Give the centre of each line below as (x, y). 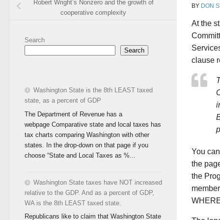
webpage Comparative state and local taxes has (93, 124)
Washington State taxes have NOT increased (98, 182)
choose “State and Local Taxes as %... (80, 155)
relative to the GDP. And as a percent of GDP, (89, 192)
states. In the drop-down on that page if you (86, 145)
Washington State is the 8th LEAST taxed (93, 90)
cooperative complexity (93, 12)
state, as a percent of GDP (63, 100)
